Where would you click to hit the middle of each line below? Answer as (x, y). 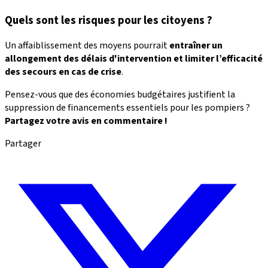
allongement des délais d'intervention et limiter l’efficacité (134, 59)
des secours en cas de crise (63, 72)
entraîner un (196, 46)
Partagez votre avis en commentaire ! (86, 121)
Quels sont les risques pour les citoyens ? (109, 20)
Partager (23, 144)
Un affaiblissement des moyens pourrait (87, 46)
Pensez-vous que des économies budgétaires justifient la (120, 95)
